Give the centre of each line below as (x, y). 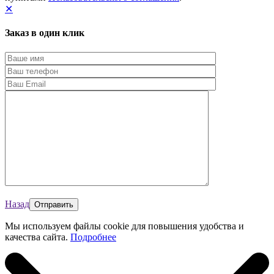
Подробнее (93, 237)
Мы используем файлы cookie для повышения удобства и (124, 226)
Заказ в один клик (45, 33)
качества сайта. (38, 237)
